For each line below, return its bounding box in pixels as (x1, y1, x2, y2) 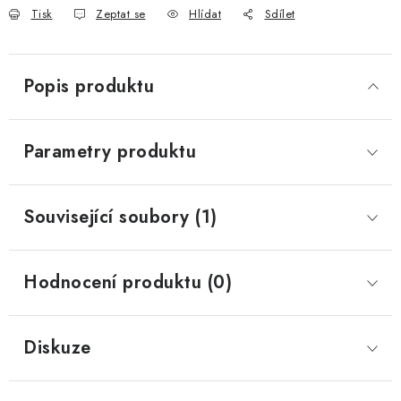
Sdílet (264, 5, 295, 22)
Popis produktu (23, 73, 154, 99)
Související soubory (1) (23, 204, 218, 230)
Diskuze (23, 335, 91, 361)
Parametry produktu (23, 139, 196, 165)
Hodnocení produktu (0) (23, 269, 232, 295)
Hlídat (189, 5, 221, 22)
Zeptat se (96, 5, 146, 22)
